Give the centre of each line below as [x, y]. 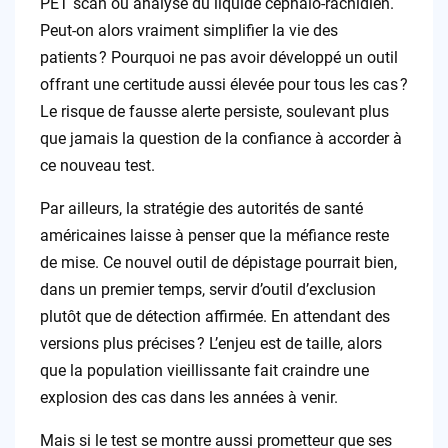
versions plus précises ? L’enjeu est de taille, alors [210, 344]
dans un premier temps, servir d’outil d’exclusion [207, 290]
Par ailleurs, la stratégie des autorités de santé [201, 209]
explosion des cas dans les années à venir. [188, 398]
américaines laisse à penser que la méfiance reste [214, 236]
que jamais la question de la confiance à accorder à [220, 139]
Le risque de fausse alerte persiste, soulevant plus [214, 112]
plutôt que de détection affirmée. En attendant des [214, 317]
